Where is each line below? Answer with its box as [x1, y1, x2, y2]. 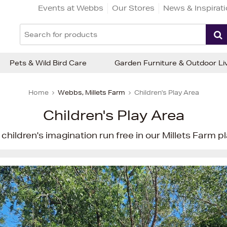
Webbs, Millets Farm [57, 88, 125, 97]
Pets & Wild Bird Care [10, 58, 87, 67]
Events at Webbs [38, 3, 103, 13]
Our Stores [112, 3, 155, 13]
